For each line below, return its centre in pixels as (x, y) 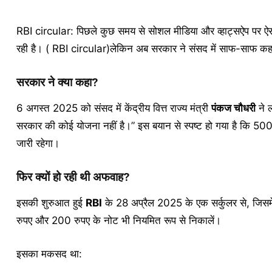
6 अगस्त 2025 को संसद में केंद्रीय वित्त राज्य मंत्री (114, 108)
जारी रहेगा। (38, 143)
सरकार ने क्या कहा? (57, 82)
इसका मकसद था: (49, 254)
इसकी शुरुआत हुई (51, 203)
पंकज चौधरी (233, 108)
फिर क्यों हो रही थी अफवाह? (73, 177)
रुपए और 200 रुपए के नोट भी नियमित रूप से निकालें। (118, 220)
